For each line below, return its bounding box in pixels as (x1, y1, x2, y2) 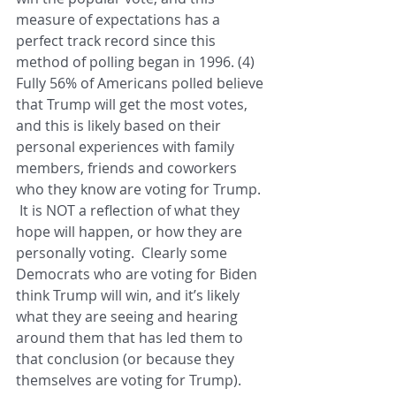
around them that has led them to (16, 328, 247, 348)
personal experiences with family (16, 137, 238, 157)
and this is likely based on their (16, 116, 225, 136)
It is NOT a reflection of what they (16, 201, 243, 221)
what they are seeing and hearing (16, 307, 241, 327)
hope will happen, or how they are (16, 222, 246, 242)
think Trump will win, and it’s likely (16, 286, 243, 306)
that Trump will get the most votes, (16, 95, 251, 115)
